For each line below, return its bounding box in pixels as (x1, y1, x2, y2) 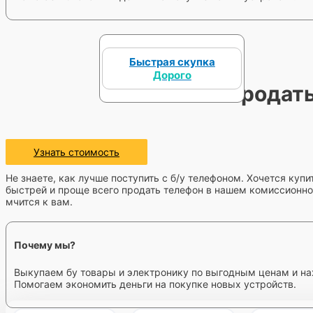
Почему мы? (13, 239, 75, 252)
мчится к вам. (6, 195, 73, 208)
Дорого (152, 68, 191, 82)
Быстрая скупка (129, 54, 215, 68)
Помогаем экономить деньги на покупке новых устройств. (13, 278, 296, 291)
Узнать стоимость (34, 145, 119, 158)
